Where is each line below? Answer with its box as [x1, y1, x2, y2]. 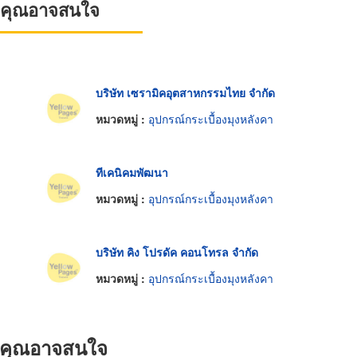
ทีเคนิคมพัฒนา [95, 163, 168, 180]
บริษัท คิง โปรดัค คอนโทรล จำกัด [95, 243, 258, 260]
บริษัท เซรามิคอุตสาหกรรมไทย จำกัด [95, 84, 275, 100]
